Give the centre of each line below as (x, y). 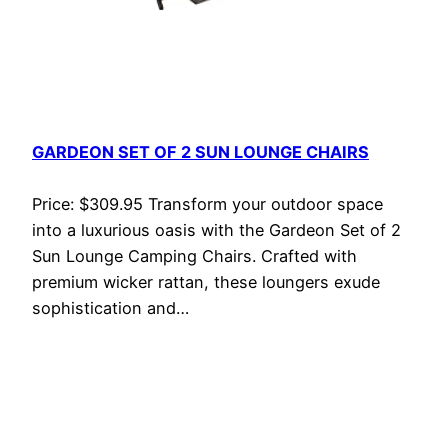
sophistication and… (110, 307)
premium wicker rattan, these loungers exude (206, 281)
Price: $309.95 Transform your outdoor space (207, 203)
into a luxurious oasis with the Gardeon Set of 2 (216, 229)
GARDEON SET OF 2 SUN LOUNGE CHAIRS (200, 152)
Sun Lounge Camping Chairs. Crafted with (194, 255)
